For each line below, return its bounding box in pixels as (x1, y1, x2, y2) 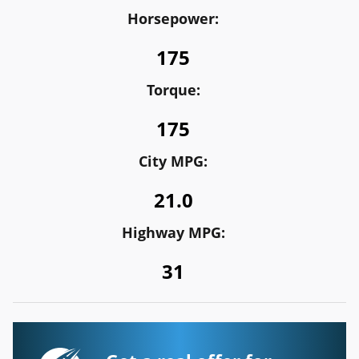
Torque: (146, 80, 200, 99)
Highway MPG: (121, 223, 225, 242)
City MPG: (139, 151, 208, 171)
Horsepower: (127, 9, 219, 28)
